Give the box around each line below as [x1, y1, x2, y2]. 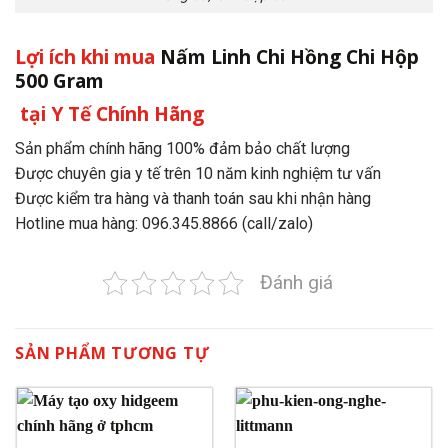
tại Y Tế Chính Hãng [15, 100, 204, 128]
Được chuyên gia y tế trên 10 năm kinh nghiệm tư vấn [15, 164, 381, 184]
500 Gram [15, 66, 104, 94]
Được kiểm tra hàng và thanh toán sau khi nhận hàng [15, 189, 371, 209]
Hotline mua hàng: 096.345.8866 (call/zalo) [15, 214, 313, 234]
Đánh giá [260, 271, 333, 295]
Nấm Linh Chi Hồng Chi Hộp [160, 42, 419, 70]
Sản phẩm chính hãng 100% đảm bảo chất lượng [15, 139, 350, 159]
